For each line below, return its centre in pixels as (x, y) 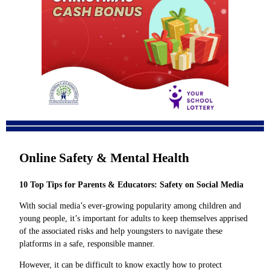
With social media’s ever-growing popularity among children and (130, 206)
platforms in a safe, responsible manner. (87, 243)
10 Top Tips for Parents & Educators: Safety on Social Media (131, 184)
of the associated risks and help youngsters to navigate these (121, 231)
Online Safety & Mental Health (104, 158)
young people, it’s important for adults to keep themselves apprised (133, 218)
